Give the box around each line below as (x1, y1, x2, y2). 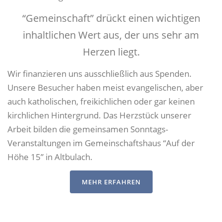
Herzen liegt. (82, 45, 140, 58)
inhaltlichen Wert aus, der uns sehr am (23, 28, 199, 42)
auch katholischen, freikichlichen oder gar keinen (7, 95, 195, 107)
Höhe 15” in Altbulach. (7, 151, 93, 163)
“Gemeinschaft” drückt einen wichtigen (22, 11, 200, 25)
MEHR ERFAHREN (81, 177, 141, 187)
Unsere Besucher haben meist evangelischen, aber (7, 81, 203, 93)
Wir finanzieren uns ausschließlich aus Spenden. (7, 67, 192, 79)
